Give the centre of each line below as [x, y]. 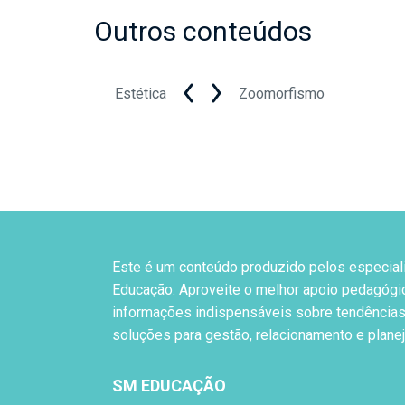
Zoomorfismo [282, 93]
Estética [141, 93]
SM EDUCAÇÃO [169, 386]
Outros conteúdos [202, 31]
